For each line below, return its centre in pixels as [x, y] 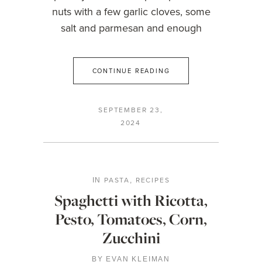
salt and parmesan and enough [131, 28]
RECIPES [153, 180]
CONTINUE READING [131, 71]
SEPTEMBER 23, [131, 110]
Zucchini [131, 238]
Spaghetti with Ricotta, [131, 200]
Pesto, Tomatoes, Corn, [131, 219]
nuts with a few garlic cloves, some [131, 11]
